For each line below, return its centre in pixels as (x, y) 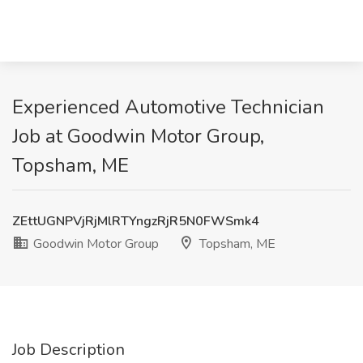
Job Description (68, 350)
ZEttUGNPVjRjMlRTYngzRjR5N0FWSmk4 (136, 221)
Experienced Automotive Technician (168, 107)
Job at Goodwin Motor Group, (138, 136)
